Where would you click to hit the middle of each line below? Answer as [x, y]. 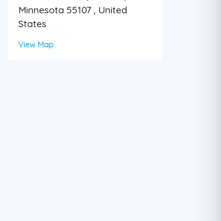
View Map [36, 44]
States [32, 23]
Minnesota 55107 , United [73, 10]
